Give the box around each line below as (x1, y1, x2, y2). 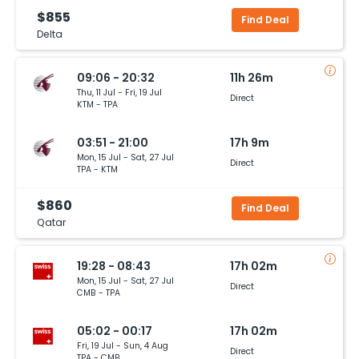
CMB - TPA (77, 286, 120, 299)
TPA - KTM (77, 163, 118, 175)
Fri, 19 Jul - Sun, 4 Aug (77, 339, 168, 352)
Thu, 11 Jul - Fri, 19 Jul (77, 86, 162, 99)
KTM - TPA (77, 98, 118, 111)
